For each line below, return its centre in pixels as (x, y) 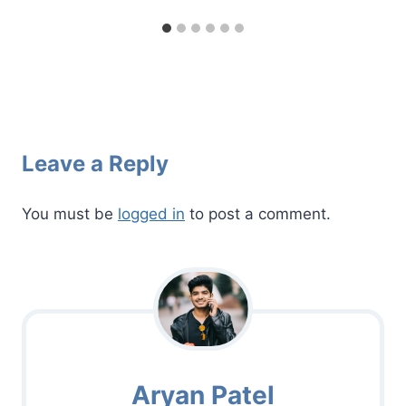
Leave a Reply (95, 164)
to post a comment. (258, 214)
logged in (151, 214)
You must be (70, 214)
